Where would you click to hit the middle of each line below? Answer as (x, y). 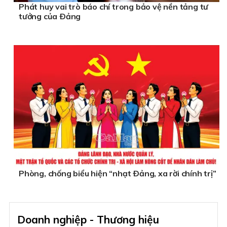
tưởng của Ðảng (50, 16)
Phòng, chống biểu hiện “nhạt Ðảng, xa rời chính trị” (118, 173)
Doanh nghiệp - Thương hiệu (88, 219)
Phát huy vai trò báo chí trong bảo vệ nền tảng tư (114, 7)
